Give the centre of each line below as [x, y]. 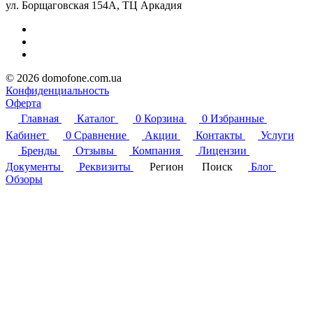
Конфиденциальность [57, 90]
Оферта [23, 103]
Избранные [237, 118]
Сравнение [100, 135]
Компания [156, 150]
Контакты [219, 135]
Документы [33, 166]
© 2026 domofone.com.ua [64, 78]
